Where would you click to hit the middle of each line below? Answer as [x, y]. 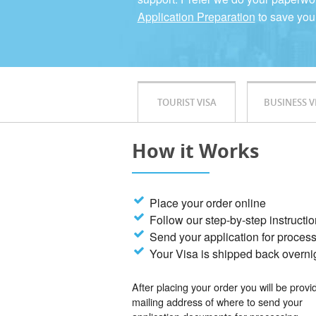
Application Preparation [196, 17]
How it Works [195, 151]
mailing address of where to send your [217, 302]
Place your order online [208, 203]
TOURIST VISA [187, 103]
